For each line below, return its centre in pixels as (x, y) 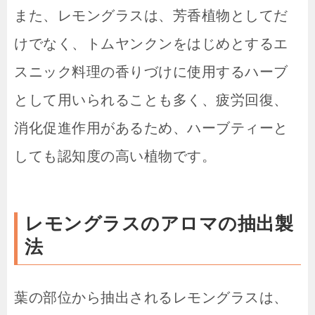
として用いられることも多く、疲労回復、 (151, 100)
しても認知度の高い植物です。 (115, 156)
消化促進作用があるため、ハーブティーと (151, 128)
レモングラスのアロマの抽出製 (159, 224)
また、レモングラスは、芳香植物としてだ (151, 16)
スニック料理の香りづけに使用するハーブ (151, 72)
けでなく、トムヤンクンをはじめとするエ (151, 44)
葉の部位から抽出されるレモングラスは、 (151, 297)
